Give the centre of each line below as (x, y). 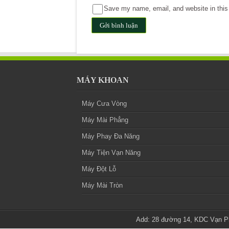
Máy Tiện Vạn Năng (111, 153)
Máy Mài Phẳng (105, 120)
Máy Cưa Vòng (104, 104)
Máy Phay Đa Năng (110, 136)
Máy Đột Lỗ (99, 169)
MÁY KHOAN (102, 80)
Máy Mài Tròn (102, 186)
